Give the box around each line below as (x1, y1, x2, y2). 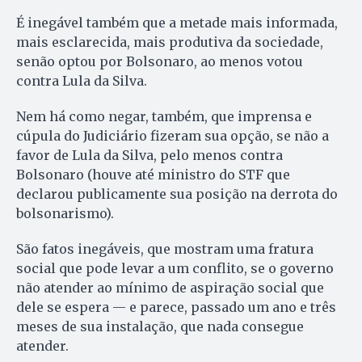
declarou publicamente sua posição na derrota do (16, 186, 338, 203)
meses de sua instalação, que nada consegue (16, 318, 304, 335)
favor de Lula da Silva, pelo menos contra (16, 147, 283, 164)
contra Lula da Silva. (16, 73, 147, 90)
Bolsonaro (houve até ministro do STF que (16, 166, 290, 183)
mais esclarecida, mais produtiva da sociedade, (16, 34, 323, 51)
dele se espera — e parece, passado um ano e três (16, 299, 336, 316)
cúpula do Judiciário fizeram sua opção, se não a (16, 128, 329, 145)
